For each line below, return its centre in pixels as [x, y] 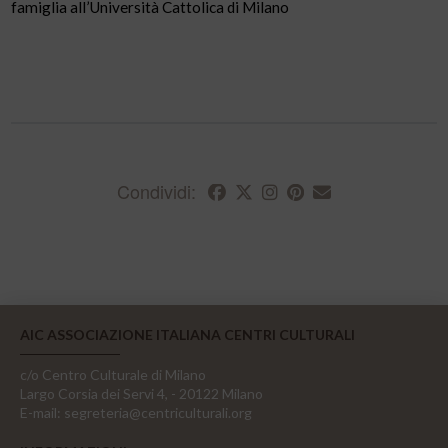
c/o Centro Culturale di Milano [113, 375]
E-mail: [40, 413]
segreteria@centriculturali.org [158, 413]
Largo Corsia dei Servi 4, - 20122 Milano [141, 394]
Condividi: [156, 191]
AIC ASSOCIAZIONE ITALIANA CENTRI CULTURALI [187, 335]
